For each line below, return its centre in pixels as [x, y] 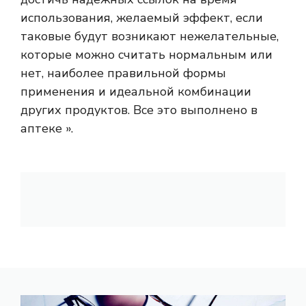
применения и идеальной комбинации [136, 92]
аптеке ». [47, 129]
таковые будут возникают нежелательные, [150, 37]
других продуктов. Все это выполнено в [139, 110]
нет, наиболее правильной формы [123, 73]
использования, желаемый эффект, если [142, 18]
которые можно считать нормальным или [147, 55]
